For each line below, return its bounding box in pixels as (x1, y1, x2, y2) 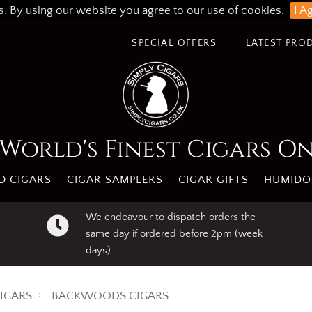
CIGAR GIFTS (178, 173, 249, 186)
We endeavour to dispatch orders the (85, 211, 256, 223)
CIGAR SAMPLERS (66, 173, 163, 186)
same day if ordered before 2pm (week (85, 228, 263, 240)
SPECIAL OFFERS (132, 38, 217, 49)
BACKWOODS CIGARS (52, 290, 169, 302)
